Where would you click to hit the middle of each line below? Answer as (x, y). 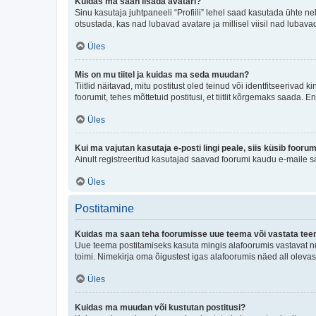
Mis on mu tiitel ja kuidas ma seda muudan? (162, 74)
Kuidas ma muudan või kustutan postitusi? (160, 307)
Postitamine (104, 208)
